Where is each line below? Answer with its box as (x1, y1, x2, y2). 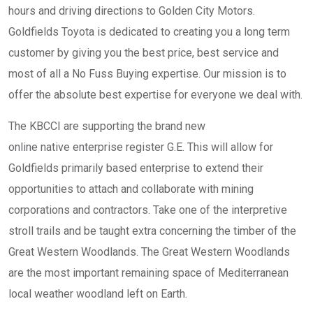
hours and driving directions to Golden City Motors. (8, 4, 255, 17)
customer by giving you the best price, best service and (8, 46, 279, 59)
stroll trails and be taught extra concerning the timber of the (8, 224, 296, 238)
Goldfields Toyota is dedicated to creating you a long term (8, 25, 290, 38)
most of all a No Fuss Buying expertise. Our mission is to (8, 67, 286, 80)
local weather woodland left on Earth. (8, 287, 187, 300)
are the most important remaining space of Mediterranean (8, 266, 289, 279)
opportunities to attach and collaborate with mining (8, 182, 254, 196)
